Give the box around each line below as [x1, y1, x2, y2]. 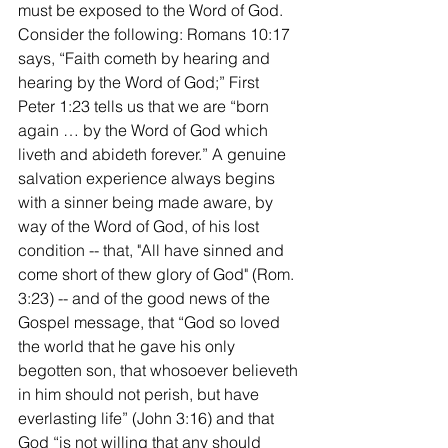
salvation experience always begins [18, 167, 279, 188]
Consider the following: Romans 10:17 [18, 23, 294, 44]
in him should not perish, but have [18, 383, 263, 404]
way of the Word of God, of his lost [18, 215, 263, 236]
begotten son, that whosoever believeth [18, 359, 302, 380]
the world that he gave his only [18, 335, 239, 356]
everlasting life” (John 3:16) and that [18, 407, 278, 428]
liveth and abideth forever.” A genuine [18, 143, 290, 164]
